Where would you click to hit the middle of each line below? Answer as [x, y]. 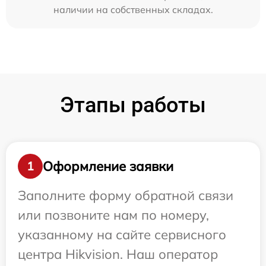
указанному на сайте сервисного [122, 235]
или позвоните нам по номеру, [113, 215]
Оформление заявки [108, 166]
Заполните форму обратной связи [126, 195]
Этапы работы [133, 105]
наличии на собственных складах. [133, 9]
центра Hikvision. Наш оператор [118, 254]
